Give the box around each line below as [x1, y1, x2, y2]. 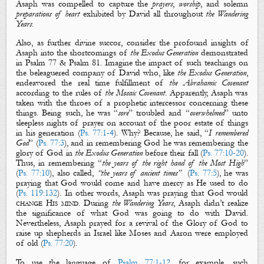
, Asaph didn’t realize [173, 198, 248, 209]
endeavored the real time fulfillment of [16, 78, 170, 88]
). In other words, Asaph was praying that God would [57, 188, 248, 199]
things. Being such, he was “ [16, 108, 118, 118]
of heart [54, 8, 80, 19]
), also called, [49, 168, 97, 179]
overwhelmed [189, 108, 225, 118]
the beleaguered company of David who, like [16, 68, 177, 78]
